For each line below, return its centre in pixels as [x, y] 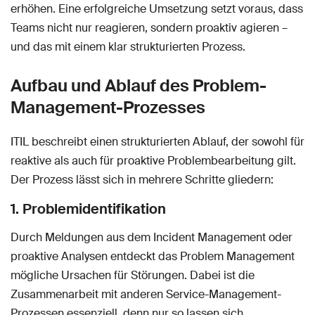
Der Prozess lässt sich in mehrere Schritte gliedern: [142, 180]
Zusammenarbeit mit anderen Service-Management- [146, 295]
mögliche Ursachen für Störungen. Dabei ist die [133, 276]
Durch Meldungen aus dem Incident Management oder [152, 238]
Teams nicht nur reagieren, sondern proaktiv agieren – [149, 28]
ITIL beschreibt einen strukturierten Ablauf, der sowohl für [157, 142]
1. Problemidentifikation [88, 209]
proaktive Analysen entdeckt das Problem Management [153, 257]
